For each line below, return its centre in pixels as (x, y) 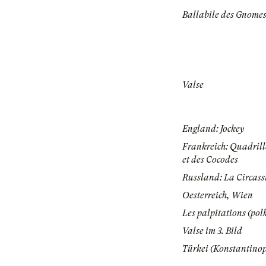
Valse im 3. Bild (212, 231)
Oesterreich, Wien (218, 196)
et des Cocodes (210, 160)
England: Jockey (213, 129)
